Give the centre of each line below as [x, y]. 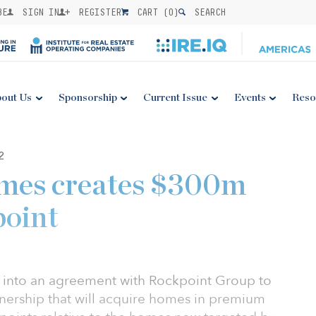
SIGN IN [38, 12]
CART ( [150, 12]
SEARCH [207, 12]
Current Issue [176, 98]
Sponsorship [87, 98]
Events [250, 98]
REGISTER [98, 12]
